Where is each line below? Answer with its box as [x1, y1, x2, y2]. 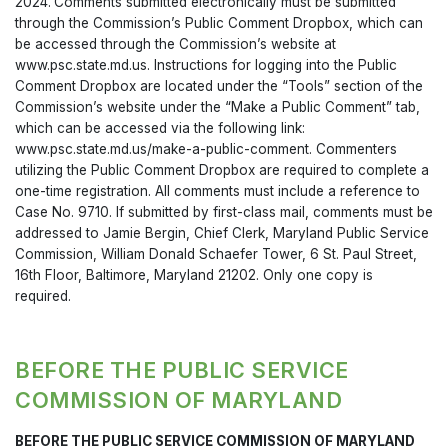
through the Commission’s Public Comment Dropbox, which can [15, 15, 423, 32]
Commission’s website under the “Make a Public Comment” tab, [15, 99, 420, 116]
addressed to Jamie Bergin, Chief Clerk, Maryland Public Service [15, 225, 429, 242]
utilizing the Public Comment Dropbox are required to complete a [15, 162, 429, 179]
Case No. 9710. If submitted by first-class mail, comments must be [15, 204, 433, 221]
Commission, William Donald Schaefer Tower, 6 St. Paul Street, [15, 246, 417, 263]
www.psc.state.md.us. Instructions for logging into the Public [15, 57, 397, 74]
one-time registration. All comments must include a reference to [15, 183, 420, 200]
